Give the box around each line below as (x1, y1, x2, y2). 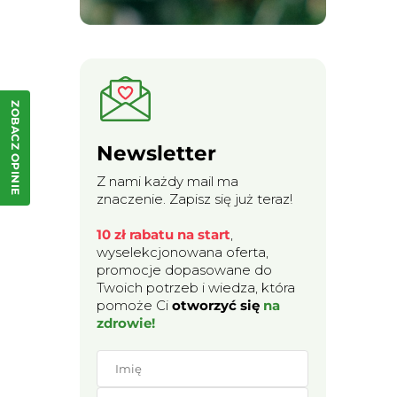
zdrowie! (97, 315, 156, 332)
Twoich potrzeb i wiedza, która (97, 279, 296, 297)
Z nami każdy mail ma (97, 173, 239, 191)
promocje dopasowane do (97, 261, 273, 279)
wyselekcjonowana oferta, (97, 244, 269, 261)
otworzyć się (172, 297, 264, 315)
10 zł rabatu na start (97, 226, 231, 244)
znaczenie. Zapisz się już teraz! (97, 191, 293, 208)
